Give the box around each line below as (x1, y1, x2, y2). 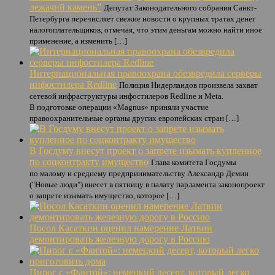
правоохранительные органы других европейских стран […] (29, 114, 239, 123)
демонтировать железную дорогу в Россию (29, 234, 210, 244)
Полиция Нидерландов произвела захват (119, 80, 258, 90)
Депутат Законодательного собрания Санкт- (104, 3, 257, 12)
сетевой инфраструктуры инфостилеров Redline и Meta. (29, 91, 223, 101)
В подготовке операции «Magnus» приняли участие (29, 103, 209, 112)
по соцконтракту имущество (29, 157, 149, 167)
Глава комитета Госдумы (151, 158, 236, 167)
